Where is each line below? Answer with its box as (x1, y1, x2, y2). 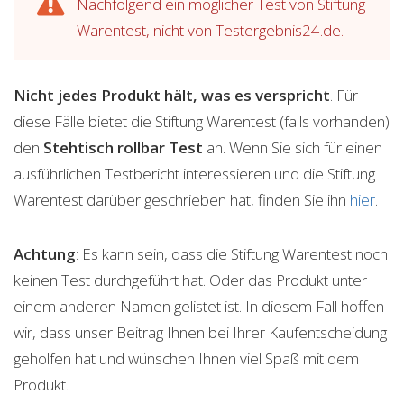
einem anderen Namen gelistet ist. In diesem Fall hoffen (14, 296, 384, 317)
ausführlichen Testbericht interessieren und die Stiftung (14, 163, 375, 185)
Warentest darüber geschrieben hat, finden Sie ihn (14, 189, 350, 211)
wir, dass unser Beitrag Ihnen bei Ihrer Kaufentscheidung (14, 322, 387, 344)
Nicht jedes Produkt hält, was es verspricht (14, 85, 330, 106)
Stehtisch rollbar (43, 137, 165, 159)
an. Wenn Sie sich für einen (203, 137, 382, 159)
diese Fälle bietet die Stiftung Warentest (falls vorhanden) (14, 111, 390, 133)
